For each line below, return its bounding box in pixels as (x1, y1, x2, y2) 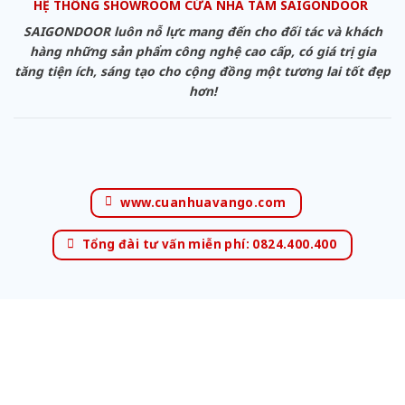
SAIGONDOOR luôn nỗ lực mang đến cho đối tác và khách (23, 22, 382, 40)
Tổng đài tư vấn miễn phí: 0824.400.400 (81, 236, 337, 253)
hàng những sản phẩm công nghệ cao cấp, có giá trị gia (29, 42, 376, 60)
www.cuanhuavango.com (120, 193, 287, 211)
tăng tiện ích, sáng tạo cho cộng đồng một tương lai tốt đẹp (14, 61, 391, 80)
